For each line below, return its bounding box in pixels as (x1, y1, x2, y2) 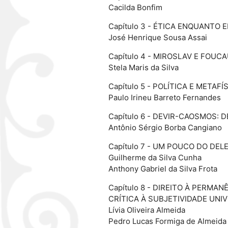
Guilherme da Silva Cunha (108, 153, 202, 163)
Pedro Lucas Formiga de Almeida (108, 216, 226, 226)
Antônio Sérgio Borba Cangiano (108, 123, 222, 133)
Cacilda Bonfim (108, 3, 162, 13)
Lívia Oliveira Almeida (108, 205, 185, 215)
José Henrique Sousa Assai (108, 33, 207, 43)
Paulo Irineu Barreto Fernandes (108, 93, 221, 103)
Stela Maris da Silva (108, 63, 181, 73)
